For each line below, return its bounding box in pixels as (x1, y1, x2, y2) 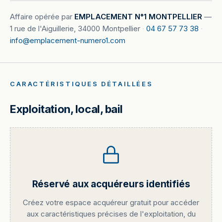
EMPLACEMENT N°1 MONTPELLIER (74, 12, 202, 21)
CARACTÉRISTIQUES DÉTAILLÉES (10, 80, 153, 88)
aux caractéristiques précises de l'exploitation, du (26, 209, 196, 219)
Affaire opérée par (10, 12, 74, 21)
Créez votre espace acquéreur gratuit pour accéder (23, 198, 199, 207)
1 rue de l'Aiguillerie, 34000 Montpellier (10, 24, 140, 33)
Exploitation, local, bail (10, 103, 123, 115)
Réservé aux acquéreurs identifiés (32, 178, 190, 190)
